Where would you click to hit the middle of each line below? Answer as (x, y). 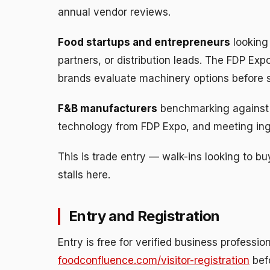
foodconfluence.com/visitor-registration (154, 260)
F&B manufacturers (108, 108)
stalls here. (84, 174)
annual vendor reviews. (114, 12)
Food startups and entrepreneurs (144, 42)
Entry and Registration (144, 216)
